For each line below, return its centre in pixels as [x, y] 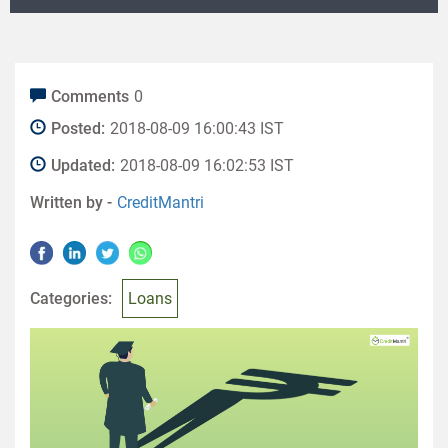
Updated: [83, 165]
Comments [90, 96]
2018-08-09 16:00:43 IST [197, 128]
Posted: [78, 128]
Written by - [71, 202]
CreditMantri [160, 202]
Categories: [71, 298]
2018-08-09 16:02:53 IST [207, 165]
